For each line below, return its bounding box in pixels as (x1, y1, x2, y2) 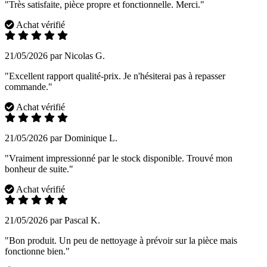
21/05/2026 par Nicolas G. (5, 51, 105, 61)
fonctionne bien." (5, 246, 70, 257)
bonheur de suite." (5, 164, 73, 175)
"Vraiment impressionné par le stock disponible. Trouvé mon (5, 153, 232, 164)
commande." (5, 82, 52, 92)
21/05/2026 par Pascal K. (5, 215, 100, 226)
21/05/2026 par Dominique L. (5, 133, 117, 144)
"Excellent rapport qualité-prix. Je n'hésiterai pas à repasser (5, 71, 225, 82)
